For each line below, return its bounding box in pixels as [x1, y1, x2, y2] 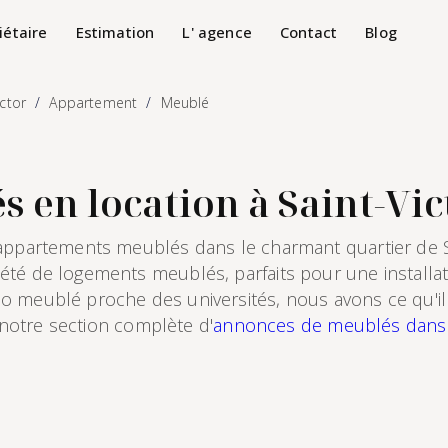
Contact [279, 22, 338, 42]
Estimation [75, 22, 155, 42]
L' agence [182, 22, 252, 42]
